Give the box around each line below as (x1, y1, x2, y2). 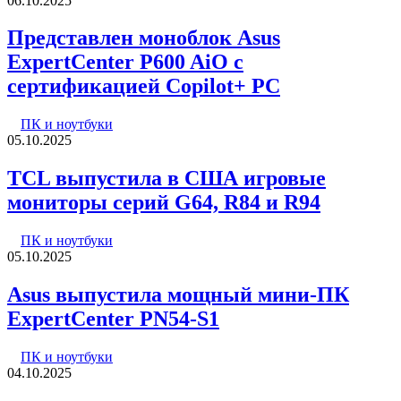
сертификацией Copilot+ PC (7, 74, 280, 98)
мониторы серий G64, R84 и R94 (7, 191, 320, 215)
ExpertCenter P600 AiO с (7, 50, 243, 74)
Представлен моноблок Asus (7, 26, 280, 50)
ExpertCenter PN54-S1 (7, 307, 219, 331)
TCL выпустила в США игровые (7, 166, 326, 191)
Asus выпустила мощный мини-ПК (7, 283, 349, 307)
